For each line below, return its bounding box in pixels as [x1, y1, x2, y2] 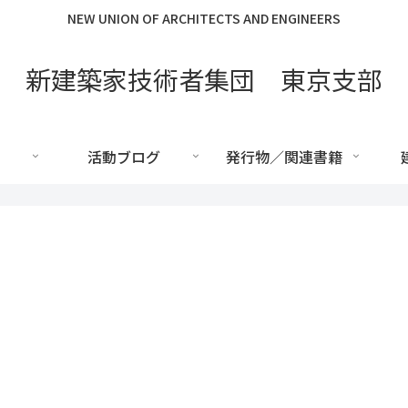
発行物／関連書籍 [226, 145, 342, 168]
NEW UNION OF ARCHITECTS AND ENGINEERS [67, 9, 341, 28]
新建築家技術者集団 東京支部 [25, 60, 382, 97]
